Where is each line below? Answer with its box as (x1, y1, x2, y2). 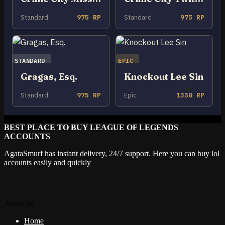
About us (4, 199, 33, 208)
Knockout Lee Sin (124, 71, 203, 82)
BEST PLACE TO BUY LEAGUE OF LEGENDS (4, 123, 178, 132)
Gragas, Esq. (21, 71, 77, 82)
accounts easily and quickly (4, 158, 91, 167)
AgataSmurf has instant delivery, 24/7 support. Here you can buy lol (4, 149, 219, 158)
